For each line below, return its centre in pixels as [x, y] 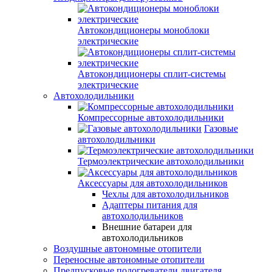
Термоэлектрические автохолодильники [161, 161]
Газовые [221, 129]
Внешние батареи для [147, 227]
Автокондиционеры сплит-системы [152, 74]
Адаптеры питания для [150, 205]
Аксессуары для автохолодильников [153, 183]
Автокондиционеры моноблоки [144, 30]
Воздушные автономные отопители [127, 249]
